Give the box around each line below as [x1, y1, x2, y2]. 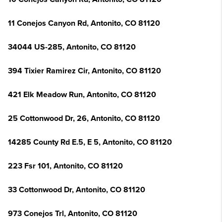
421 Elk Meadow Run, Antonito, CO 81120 [8, 90, 156, 100]
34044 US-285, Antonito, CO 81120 [8, 42, 136, 52]
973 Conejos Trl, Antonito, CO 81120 [8, 209, 137, 219]
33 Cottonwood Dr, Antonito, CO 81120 [8, 185, 145, 195]
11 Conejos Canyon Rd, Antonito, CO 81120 [8, 18, 160, 28]
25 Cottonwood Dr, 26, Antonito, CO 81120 [8, 113, 160, 123]
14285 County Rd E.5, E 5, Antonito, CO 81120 [8, 137, 172, 147]
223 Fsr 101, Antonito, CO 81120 [8, 161, 123, 171]
